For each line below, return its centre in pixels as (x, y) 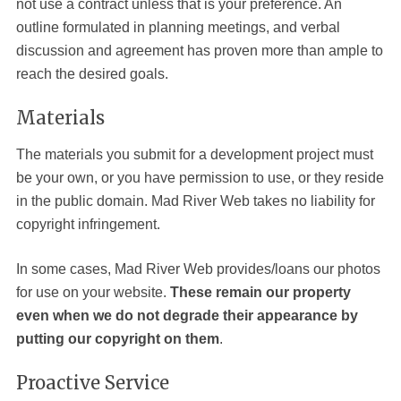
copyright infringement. (88, 224)
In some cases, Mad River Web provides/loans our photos (198, 269)
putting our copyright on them (117, 339)
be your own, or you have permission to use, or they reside (200, 178)
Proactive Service (92, 383)
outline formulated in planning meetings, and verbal (178, 27)
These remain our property (260, 292)
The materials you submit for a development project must (194, 154)
